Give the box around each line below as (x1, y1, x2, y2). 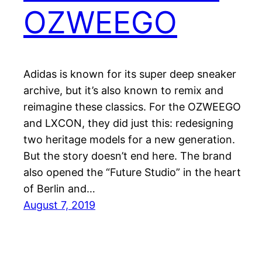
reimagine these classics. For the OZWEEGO (23, 101, 241, 113)
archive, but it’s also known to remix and (23, 84, 223, 97)
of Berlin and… (23, 182, 95, 195)
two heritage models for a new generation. (23, 133, 235, 146)
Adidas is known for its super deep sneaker (23, 68, 236, 81)
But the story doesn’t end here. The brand (23, 150, 232, 163)
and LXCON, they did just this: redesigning (23, 117, 233, 130)
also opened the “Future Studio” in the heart (23, 166, 241, 179)
